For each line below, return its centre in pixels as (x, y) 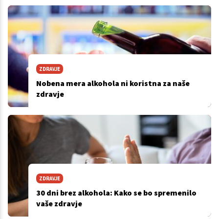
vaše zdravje (59, 204)
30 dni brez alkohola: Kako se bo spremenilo (116, 193)
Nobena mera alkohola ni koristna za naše (113, 83)
